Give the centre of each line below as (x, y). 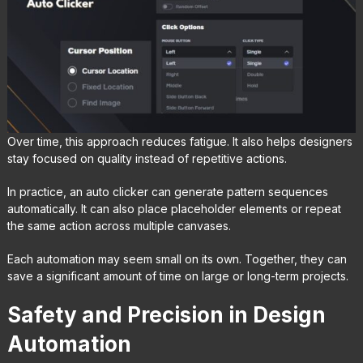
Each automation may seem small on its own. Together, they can (177, 259)
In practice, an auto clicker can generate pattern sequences (167, 192)
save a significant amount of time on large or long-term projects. (177, 276)
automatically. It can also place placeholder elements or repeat (174, 209)
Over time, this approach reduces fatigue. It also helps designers (179, 142)
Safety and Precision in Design (166, 315)
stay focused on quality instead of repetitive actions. (147, 159)
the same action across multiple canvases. (119, 226)
